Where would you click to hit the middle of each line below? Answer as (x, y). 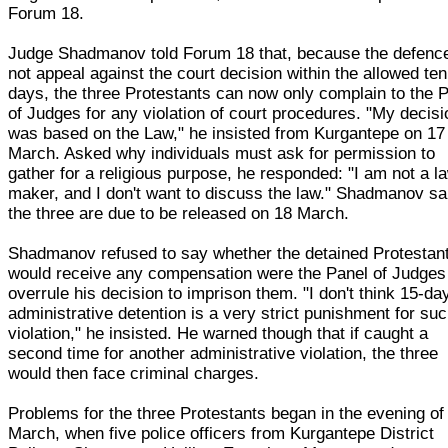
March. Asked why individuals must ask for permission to (222, 153)
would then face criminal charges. (134, 373)
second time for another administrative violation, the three (223, 353)
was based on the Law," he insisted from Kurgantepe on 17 (227, 133)
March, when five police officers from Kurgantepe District (221, 433)
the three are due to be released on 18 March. (179, 213)
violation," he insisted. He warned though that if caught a (218, 333)
